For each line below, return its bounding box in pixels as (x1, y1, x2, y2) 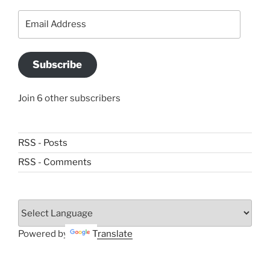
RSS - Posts (18, 137, 67, 148)
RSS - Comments (18, 157, 92, 168)
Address (17, 25, 55, 37)
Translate (92, 228, 133, 240)
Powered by (18, 228, 70, 240)
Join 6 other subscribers (18, 93, 121, 104)
